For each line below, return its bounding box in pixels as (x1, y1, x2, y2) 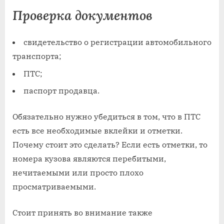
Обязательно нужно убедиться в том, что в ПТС (12, 111, 200, 122)
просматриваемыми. (12, 181, 96, 192)
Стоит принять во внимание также (12, 207, 152, 218)
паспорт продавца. (23, 85, 99, 96)
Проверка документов (12, 6, 152, 23)
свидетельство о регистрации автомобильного (23, 37, 211, 47)
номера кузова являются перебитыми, (12, 153, 166, 164)
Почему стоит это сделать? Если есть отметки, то (12, 139, 207, 150)
